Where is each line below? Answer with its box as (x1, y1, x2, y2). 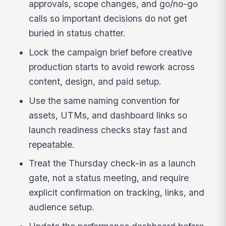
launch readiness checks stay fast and (29, 124, 188, 135)
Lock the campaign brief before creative (29, 46, 193, 58)
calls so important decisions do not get (29, 13, 188, 24)
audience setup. (29, 202, 95, 213)
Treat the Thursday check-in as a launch (29, 158, 196, 169)
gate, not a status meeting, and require (29, 173, 189, 184)
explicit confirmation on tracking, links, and (29, 187, 205, 198)
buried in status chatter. (29, 28, 126, 39)
